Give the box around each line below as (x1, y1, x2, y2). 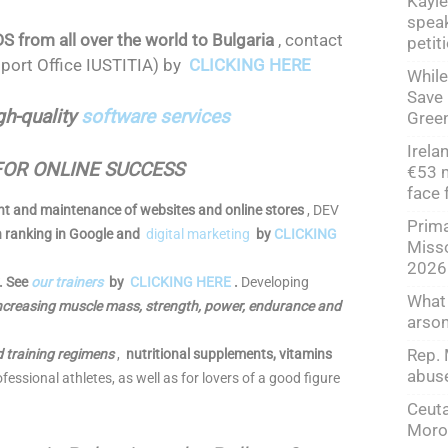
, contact (274, 30, 343, 50)
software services (81, 105, 230, 128)
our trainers (31, 274, 103, 290)
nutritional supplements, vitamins (126, 346, 332, 362)
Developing (238, 274, 309, 290)
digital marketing (146, 226, 253, 242)
